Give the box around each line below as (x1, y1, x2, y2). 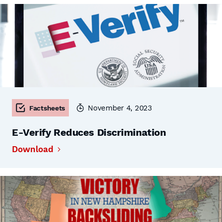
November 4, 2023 (88, 103, 152, 112)
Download (12, 144, 54, 154)
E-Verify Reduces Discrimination (12, 126, 166, 138)
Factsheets (29, 104, 65, 112)
